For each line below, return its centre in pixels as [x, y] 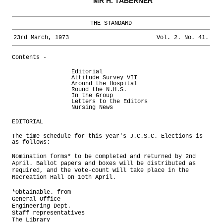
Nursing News [92, 107]
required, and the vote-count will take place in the [100, 170]
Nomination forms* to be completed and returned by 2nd [104, 156]
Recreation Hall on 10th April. [64, 177]
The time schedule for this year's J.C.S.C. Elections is [107, 136]
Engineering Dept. [41, 206]
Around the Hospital [104, 83]
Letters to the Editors [110, 101]
